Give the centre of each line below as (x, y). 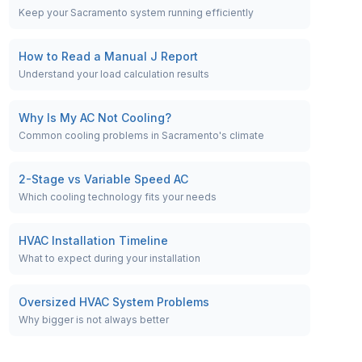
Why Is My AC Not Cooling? (95, 118)
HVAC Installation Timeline (93, 240)
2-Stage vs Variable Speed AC (103, 179)
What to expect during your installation (109, 258)
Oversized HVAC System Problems (114, 302)
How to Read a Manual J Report (108, 56)
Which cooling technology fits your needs (117, 197)
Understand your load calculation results (114, 74)
